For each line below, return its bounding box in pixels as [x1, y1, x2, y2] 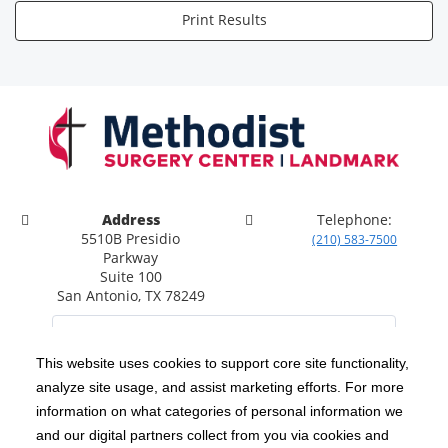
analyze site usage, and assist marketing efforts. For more [36, 379, 404, 396]
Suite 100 [99, 267, 162, 287]
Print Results [181, 10, 267, 29]
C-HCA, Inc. [197, 395, 259, 413]
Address [101, 210, 160, 230]
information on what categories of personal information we [36, 403, 403, 420]
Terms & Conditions [247, 426, 357, 444]
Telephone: [317, 210, 393, 230]
